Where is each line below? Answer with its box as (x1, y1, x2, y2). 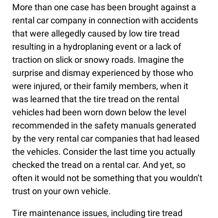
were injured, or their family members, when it (12, 81, 188, 91)
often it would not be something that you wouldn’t (12, 173, 202, 183)
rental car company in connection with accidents (12, 15, 198, 26)
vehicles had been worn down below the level (12, 107, 186, 118)
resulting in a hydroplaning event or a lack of (12, 41, 181, 52)
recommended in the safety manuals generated (12, 120, 196, 131)
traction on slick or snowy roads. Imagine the (12, 54, 184, 65)
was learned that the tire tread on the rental (12, 94, 179, 105)
